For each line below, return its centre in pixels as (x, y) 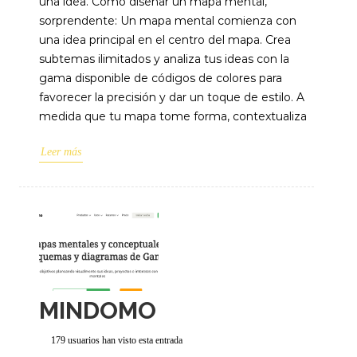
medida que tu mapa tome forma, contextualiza (173, 116)
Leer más (61, 152)
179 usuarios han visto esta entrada (117, 340)
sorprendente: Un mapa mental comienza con (168, 21)
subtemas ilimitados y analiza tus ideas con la (164, 59)
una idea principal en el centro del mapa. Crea (165, 40)
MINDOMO (98, 310)
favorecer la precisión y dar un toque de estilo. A (172, 97)
